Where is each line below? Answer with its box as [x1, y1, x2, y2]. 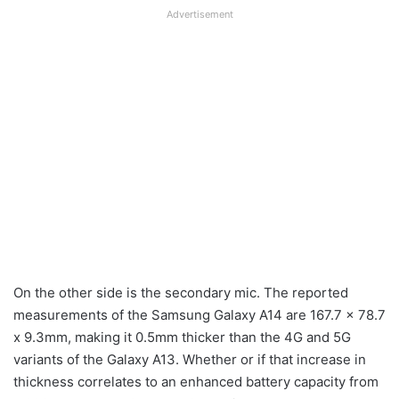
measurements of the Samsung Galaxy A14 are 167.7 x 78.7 [13, 305, 386, 323]
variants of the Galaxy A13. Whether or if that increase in [13, 350, 366, 368]
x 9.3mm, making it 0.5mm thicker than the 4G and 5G [13, 328, 351, 346]
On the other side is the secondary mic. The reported [13, 283, 348, 301]
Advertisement [166, 7, 233, 20]
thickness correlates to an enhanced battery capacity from [13, 372, 379, 390]
